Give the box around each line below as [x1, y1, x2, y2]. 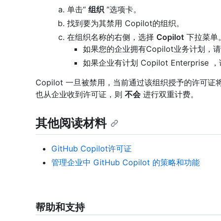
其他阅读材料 [36, 116, 107, 131]
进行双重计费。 [141, 89, 198, 100]
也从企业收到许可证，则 [36, 89, 125, 100]
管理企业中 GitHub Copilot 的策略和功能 [51, 157, 200, 168]
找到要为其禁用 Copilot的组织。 [67, 18, 184, 29]
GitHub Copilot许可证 [51, 144, 132, 154]
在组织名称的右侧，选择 [67, 32, 156, 42]
